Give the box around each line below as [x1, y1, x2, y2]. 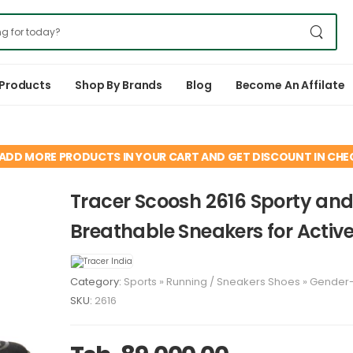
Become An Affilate [235, 76, 345, 93]
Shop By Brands [75, 76, 163, 93]
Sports [124, 273, 157, 289]
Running [166, 273, 207, 289]
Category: [70, 273, 124, 289]
